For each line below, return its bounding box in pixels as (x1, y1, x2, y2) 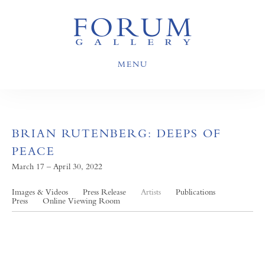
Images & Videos (12, 187, 68, 196)
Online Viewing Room (43, 196, 120, 205)
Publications (176, 187, 215, 196)
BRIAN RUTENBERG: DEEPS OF (12, 127, 221, 140)
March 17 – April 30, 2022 (12, 161, 102, 171)
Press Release (83, 187, 126, 196)
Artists (141, 187, 161, 196)
